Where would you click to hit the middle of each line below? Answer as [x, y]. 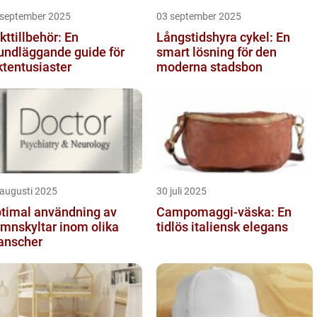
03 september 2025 [199, 16]
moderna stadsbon [209, 67]
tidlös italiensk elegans [222, 226]
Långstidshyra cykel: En [223, 37]
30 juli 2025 [181, 191]
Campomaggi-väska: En [224, 212]
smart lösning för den [217, 52]
